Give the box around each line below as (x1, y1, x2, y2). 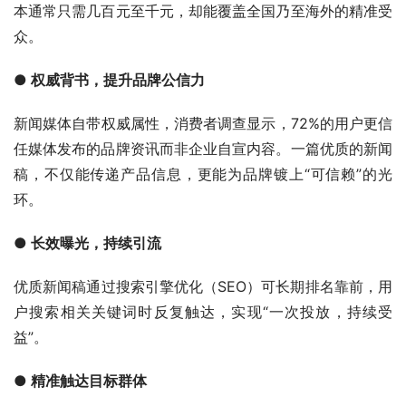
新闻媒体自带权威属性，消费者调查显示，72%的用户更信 (14, 113, 392, 132)
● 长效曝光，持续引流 (14, 233, 161, 252)
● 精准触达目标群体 (14, 371, 147, 390)
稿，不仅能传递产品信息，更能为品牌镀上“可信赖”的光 (14, 164, 392, 183)
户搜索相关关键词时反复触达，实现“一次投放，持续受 (14, 302, 392, 321)
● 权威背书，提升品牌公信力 (14, 70, 205, 89)
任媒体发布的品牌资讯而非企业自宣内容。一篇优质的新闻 (14, 139, 392, 158)
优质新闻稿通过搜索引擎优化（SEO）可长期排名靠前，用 (14, 276, 392, 295)
